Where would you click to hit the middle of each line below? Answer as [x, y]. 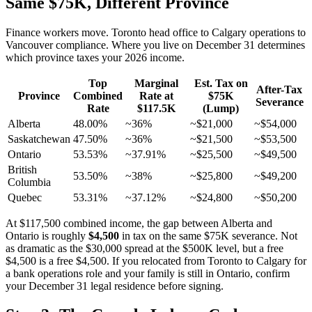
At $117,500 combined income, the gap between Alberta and [139, 223]
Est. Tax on [221, 83]
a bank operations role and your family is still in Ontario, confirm [148, 273]
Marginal [156, 83]
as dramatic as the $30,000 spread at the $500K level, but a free [145, 248]
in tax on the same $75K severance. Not [208, 235]
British [22, 169]
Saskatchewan [39, 139]
